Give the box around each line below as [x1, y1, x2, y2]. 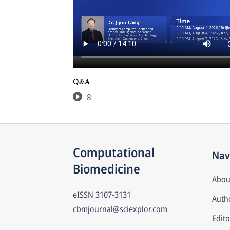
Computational [73, 144, 155, 161]
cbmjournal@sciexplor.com [73, 203, 167, 215]
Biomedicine [73, 160, 140, 177]
